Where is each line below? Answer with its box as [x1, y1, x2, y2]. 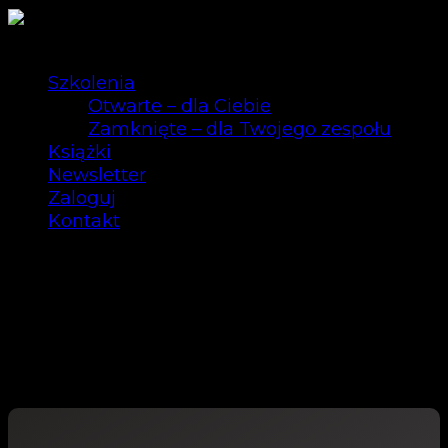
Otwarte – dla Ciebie [88, 95, 271, 117]
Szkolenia [48, 72, 135, 94]
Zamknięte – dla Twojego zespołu [88, 118, 391, 140]
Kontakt [48, 210, 120, 232]
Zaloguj [48, 187, 116, 209]
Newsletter [48, 164, 146, 186]
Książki [48, 141, 111, 163]
